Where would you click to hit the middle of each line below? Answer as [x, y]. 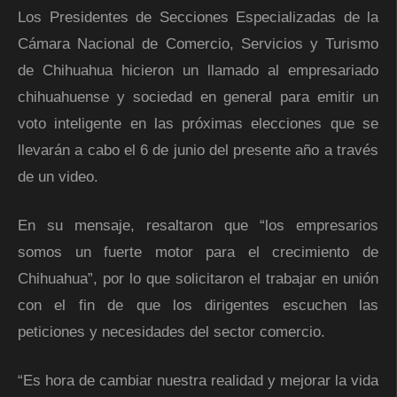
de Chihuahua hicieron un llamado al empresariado [198, 71]
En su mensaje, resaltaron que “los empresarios [198, 226]
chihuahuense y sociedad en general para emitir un [198, 97]
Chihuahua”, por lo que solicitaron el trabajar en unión [198, 279]
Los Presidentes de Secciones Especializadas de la [198, 18]
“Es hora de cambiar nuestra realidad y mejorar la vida [198, 381]
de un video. [58, 177]
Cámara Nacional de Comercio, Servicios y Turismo [198, 44]
